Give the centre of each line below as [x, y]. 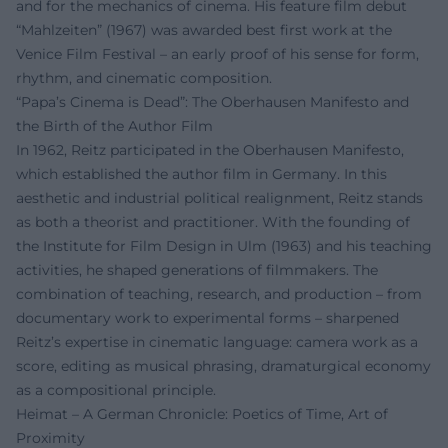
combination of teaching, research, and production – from [219, 294]
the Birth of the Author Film [114, 126]
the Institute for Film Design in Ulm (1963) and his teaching [224, 246]
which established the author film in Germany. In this [201, 174]
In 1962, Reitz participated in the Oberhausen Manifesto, [210, 150]
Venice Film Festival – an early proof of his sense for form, [217, 54]
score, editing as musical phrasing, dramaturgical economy [223, 366]
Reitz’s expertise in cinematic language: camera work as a [217, 342]
